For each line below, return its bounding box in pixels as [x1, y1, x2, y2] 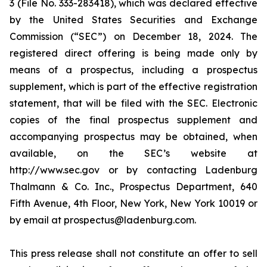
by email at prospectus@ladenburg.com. [10, 214, 196, 226]
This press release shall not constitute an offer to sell [10, 247, 257, 259]
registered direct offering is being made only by [10, 47, 257, 59]
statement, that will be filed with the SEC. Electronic [10, 97, 257, 109]
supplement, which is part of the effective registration [10, 80, 257, 92]
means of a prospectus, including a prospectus [10, 64, 257, 76]
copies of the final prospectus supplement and [10, 114, 257, 126]
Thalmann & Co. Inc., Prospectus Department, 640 [10, 181, 257, 193]
